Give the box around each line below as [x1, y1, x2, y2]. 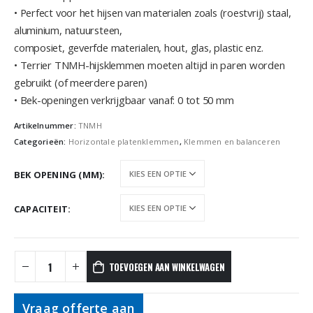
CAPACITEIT [14, 202, 68, 215]
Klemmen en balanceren [184, 136, 281, 147]
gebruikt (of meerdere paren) [14, 75, 147, 90]
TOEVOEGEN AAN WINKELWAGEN [108, 259, 225, 274]
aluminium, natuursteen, [14, 23, 122, 38]
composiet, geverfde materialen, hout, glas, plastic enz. [14, 41, 263, 55]
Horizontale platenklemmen [68, 136, 180, 147]
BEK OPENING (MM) [14, 168, 103, 181]
